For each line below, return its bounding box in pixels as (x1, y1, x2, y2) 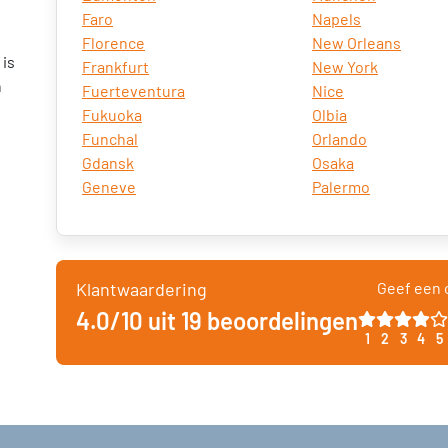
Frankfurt (82, 57, 149, 76)
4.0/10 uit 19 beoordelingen (76, 306, 358, 335)
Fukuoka (82, 105, 142, 124)
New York (312, 57, 378, 76)
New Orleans (312, 33, 401, 52)
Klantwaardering (76, 278, 207, 300)
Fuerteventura (82, 81, 185, 100)
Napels (312, 9, 361, 28)
